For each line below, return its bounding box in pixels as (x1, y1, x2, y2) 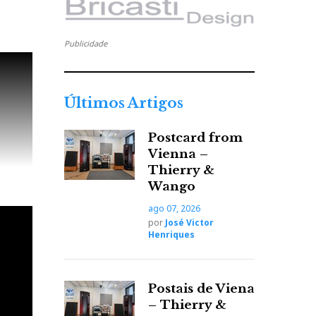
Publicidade (64, 38, 107, 49)
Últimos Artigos (64, 95, 183, 111)
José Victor (165, 217, 214, 229)
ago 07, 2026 (148, 202, 200, 214)
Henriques (148, 229, 195, 241)
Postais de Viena (148, 281, 255, 296)
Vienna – (148, 147, 208, 162)
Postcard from (148, 130, 243, 145)
